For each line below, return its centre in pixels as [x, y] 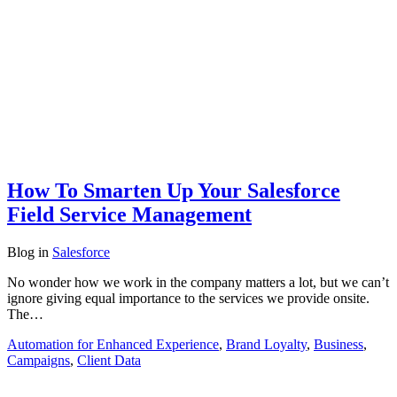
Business [339, 345]
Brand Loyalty [266, 345]
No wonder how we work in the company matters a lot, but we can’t [198, 283]
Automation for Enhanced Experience [113, 345]
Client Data [109, 361]
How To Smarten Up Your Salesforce [174, 191]
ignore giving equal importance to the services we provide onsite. [188, 299]
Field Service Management [129, 215]
